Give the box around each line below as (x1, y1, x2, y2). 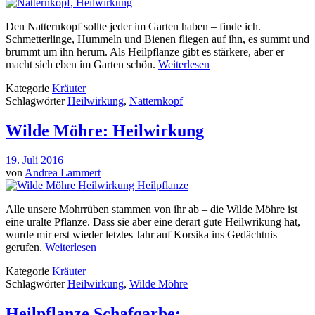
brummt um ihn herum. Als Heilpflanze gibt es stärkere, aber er (6, 45, 284, 58)
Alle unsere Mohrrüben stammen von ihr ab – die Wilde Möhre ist (6, 203, 297, 216)
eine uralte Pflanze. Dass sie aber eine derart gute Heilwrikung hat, (6, 216, 300, 229)
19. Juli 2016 (6, 154, 63, 167)
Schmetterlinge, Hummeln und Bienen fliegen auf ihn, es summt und (6, 32, 309, 45)
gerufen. (6, 241, 45, 254)
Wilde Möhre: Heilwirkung (6, 121, 204, 140)
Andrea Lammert (25, 167, 101, 179)
